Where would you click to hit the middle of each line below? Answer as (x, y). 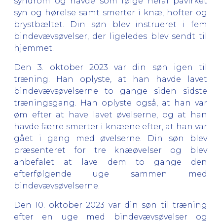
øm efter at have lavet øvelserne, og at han (110, 114)
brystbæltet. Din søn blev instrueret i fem (110, 24)
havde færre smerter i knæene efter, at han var (110, 126)
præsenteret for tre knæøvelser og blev (110, 150)
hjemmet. (34, 48)
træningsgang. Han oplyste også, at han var (110, 103)
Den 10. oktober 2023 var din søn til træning (110, 205)
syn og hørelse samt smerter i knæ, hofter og (110, 12)
